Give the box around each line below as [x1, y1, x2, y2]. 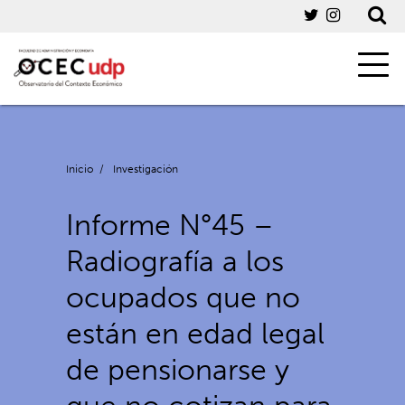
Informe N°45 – [66, 208, 275, 242]
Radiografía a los [66, 244, 285, 278]
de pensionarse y [66, 353, 290, 387]
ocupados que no [66, 280, 301, 315]
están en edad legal [66, 316, 325, 351]
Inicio [66, 163, 94, 175]
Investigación [113, 163, 179, 175]
